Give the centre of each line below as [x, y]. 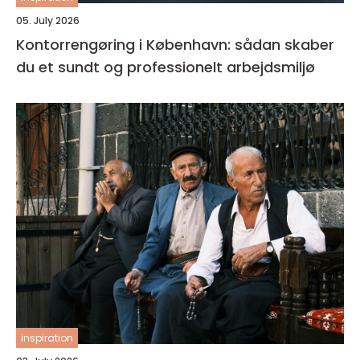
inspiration [47, 337]
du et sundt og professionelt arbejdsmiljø [166, 67]
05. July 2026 [48, 20]
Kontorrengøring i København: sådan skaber [175, 44]
